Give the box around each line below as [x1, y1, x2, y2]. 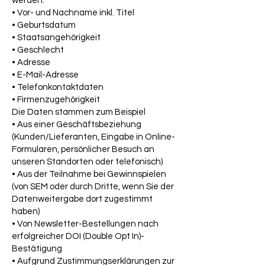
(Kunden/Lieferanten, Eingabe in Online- [12, 132, 175, 141]
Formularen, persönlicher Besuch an [12, 145, 154, 154]
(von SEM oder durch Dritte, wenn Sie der [12, 182, 174, 191]
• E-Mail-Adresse [12, 70, 79, 79]
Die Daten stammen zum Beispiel [12, 108, 146, 117]
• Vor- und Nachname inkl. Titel [12, 8, 134, 17]
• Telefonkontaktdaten [12, 83, 104, 92]
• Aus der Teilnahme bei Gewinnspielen [12, 170, 166, 179]
